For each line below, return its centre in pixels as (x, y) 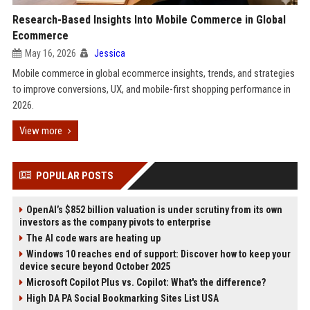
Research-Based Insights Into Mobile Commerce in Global (149, 20)
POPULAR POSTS (74, 176)
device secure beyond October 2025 (94, 266)
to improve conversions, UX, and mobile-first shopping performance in (151, 89)
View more (40, 131)
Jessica (109, 53)
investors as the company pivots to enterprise (115, 222)
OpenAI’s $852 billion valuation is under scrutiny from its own (154, 210)
